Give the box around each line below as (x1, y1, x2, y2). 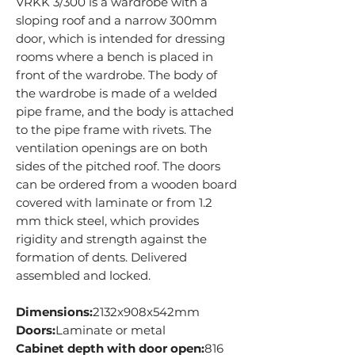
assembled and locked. (16, 268, 151, 283)
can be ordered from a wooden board (16, 177, 237, 192)
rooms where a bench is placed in (16, 49, 213, 64)
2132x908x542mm (93, 304, 200, 319)
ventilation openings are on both (16, 140, 208, 155)
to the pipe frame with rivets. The (16, 122, 212, 137)
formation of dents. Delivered (16, 250, 187, 265)
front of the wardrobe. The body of (16, 67, 217, 82)
